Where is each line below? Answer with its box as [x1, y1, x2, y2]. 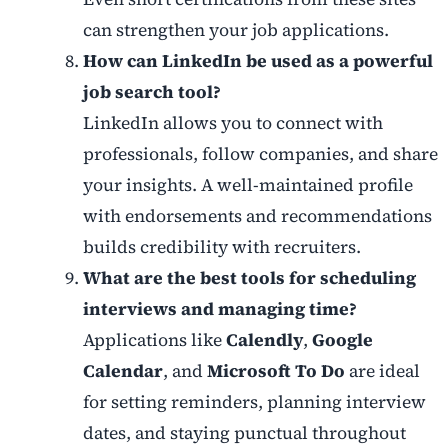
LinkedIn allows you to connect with [82, 111, 383, 136]
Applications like [82, 328, 226, 353]
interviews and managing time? [82, 297, 357, 322]
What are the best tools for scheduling [82, 266, 416, 291]
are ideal [344, 359, 420, 384]
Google [311, 328, 373, 353]
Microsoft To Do [206, 359, 345, 384]
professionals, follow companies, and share [82, 142, 438, 167]
